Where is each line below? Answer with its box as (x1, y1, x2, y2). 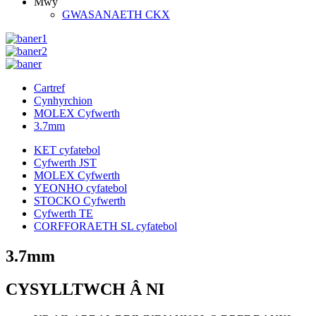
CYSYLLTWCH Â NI (6, 279, 164, 298)
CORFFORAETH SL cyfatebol (34, 220, 177, 232)
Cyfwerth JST (34, 157, 97, 169)
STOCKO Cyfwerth (34, 195, 126, 207)
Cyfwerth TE (34, 207, 93, 219)
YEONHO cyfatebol (34, 182, 127, 194)
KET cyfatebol (34, 144, 100, 156)
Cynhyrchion (34, 95, 92, 107)
